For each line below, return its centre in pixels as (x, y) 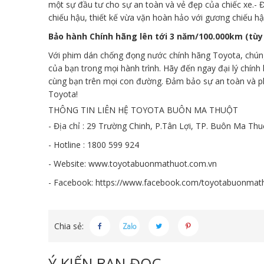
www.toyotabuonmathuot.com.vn (153, 164)
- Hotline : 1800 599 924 (94, 145)
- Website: (68, 164)
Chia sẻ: (69, 226)
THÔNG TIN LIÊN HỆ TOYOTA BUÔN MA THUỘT (143, 110)
